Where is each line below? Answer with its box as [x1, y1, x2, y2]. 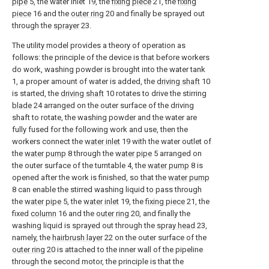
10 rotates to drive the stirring [104, 89, 207, 98]
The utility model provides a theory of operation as [12, 41, 186, 50]
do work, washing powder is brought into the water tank [12, 65, 205, 74]
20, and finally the [129, 209, 190, 218]
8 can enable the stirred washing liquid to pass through [12, 185, 202, 194]
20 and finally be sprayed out [104, 9, 205, 18]
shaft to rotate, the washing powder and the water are [12, 113, 197, 122]
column [31, 209, 56, 218]
